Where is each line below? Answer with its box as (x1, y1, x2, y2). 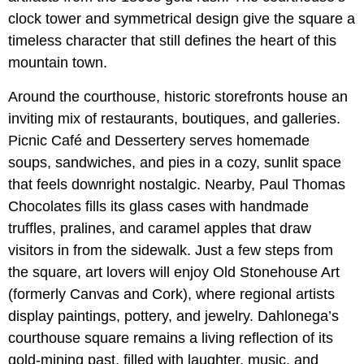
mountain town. (8, 54, 107, 71)
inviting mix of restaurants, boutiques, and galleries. (8, 110, 340, 128)
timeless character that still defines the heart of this (8, 32, 336, 50)
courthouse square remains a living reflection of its (8, 330, 333, 347)
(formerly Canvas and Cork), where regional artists (8, 286, 335, 303)
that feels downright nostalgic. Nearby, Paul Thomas (8, 176, 345, 193)
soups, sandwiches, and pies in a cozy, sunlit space (8, 154, 341, 171)
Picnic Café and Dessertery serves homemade (8, 132, 310, 149)
